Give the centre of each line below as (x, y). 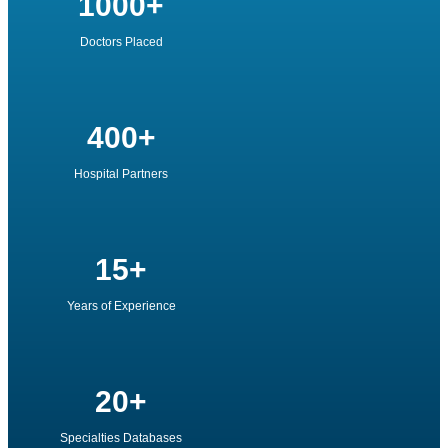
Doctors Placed (121, 41)
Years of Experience (121, 305)
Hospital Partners (121, 173)
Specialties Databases (121, 437)
